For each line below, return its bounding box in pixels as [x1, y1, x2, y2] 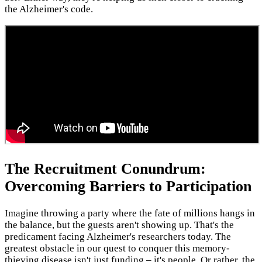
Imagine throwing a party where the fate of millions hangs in [5, 207, 255, 219]
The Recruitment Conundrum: [5, 160, 206, 177]
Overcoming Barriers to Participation [5, 177, 251, 195]
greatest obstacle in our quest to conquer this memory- [5, 242, 230, 254]
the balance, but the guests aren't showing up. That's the [5, 219, 234, 230]
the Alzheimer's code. [5, 4, 93, 15]
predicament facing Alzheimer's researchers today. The [5, 230, 231, 242]
